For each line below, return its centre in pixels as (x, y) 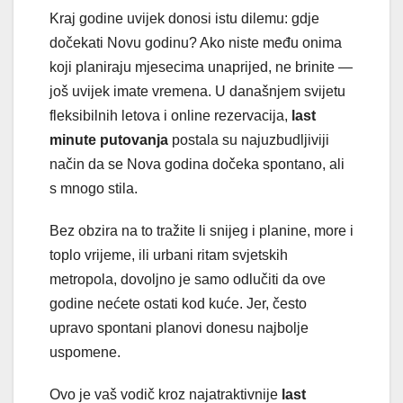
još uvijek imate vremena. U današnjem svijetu (197, 91)
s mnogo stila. (94, 188)
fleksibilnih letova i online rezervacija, (170, 115)
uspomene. (85, 352)
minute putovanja (109, 139)
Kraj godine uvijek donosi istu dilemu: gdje (184, 18)
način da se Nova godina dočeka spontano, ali (197, 164)
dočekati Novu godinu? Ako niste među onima (196, 42)
